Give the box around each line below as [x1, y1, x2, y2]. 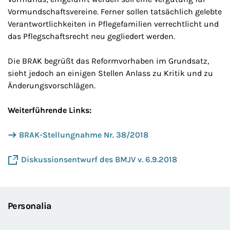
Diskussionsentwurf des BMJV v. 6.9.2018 [21, 155, 177, 165]
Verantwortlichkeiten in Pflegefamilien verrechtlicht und [8, 19, 219, 29]
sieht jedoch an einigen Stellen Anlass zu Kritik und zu [8, 68, 213, 79]
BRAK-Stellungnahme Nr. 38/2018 [19, 130, 148, 140]
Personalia [8, 200, 52, 212]
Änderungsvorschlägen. [8, 81, 95, 91]
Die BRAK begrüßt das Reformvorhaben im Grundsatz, [8, 56, 209, 66]
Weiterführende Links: [8, 105, 91, 116]
